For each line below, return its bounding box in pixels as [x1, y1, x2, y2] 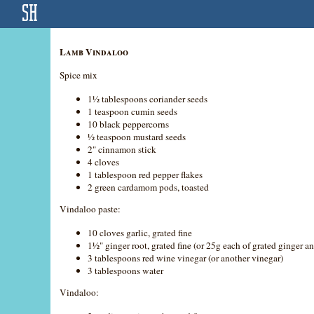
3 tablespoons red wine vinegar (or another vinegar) [88, 252, 284, 265]
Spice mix [60, 68, 98, 81]
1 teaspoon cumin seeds [88, 104, 178, 118]
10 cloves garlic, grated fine [88, 226, 193, 240]
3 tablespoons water [88, 264, 164, 278]
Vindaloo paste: [60, 203, 121, 216]
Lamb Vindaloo [60, 45, 129, 60]
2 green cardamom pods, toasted [88, 180, 210, 193]
